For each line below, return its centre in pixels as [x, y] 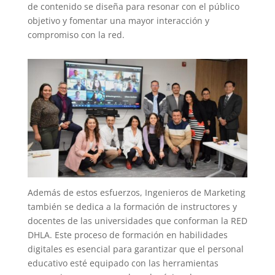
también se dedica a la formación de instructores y [132, 207]
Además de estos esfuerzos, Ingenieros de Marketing [136, 193]
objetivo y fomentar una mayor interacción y [118, 21]
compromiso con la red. [76, 35]
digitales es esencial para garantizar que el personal [135, 249]
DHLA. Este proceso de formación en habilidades [127, 235]
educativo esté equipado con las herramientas [123, 263]
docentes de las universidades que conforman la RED [137, 221]
